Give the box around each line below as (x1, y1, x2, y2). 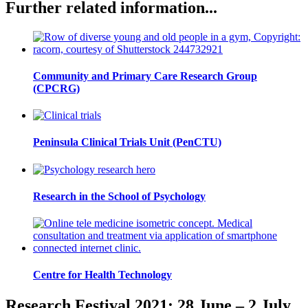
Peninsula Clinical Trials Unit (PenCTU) (33, 136, 221, 148)
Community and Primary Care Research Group (33, 69, 257, 82)
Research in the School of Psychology (33, 190, 206, 202)
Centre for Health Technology (33, 269, 172, 281)
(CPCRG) (33, 82, 80, 94)
